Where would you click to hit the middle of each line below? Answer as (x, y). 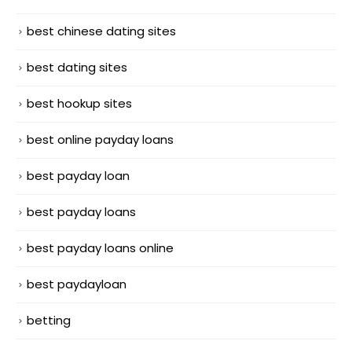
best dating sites (77, 68)
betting (49, 320)
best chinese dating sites (101, 31)
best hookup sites (79, 104)
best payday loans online (100, 248)
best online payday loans (100, 140)
